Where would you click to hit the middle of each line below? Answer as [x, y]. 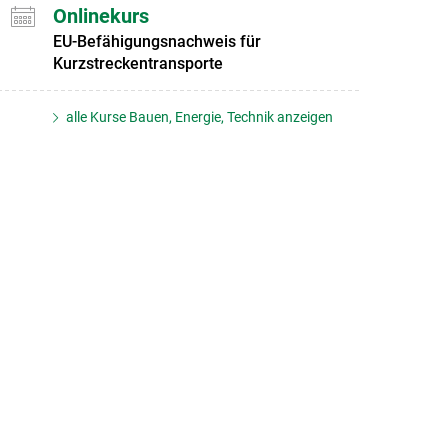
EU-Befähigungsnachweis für [156, 41]
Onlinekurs [100, 15]
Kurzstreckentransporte [137, 63]
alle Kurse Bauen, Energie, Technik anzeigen [198, 116]
